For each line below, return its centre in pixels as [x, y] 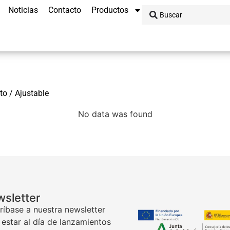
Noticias [23, 10]
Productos [110, 10]
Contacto [65, 10]
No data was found [115, 114]
